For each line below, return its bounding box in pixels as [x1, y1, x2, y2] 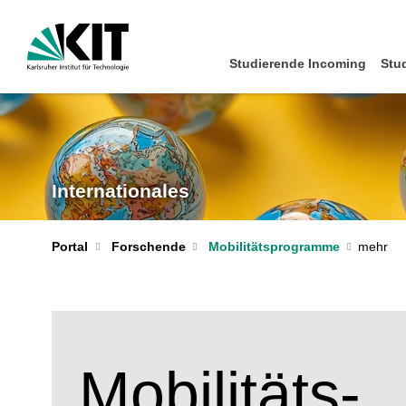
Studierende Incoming [229, 56, 367, 71]
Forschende [111, 239, 186, 254]
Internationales [52, 179, 189, 202]
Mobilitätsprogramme [208, 239, 340, 254]
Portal [52, 239, 88, 254]
